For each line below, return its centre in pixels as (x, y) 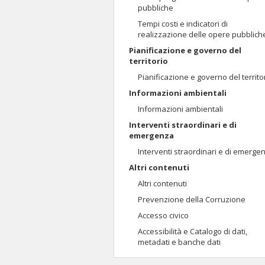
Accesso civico (163, 215)
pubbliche (156, 8)
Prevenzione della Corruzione (192, 199)
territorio (148, 61)
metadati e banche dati (179, 242)
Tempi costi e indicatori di (183, 24)
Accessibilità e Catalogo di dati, (193, 231)
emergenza (151, 135)
